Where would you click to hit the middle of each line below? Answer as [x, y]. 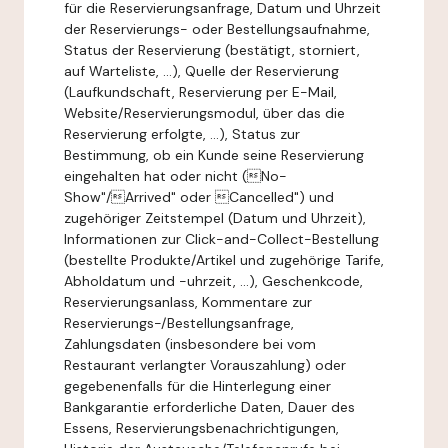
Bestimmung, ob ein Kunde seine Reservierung [214, 155]
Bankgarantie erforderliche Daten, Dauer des [209, 407]
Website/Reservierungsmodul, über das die [204, 113]
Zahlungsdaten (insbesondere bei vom [190, 344]
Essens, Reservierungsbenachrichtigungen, [201, 428]
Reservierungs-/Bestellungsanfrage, [179, 323]
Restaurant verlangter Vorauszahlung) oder [205, 365]
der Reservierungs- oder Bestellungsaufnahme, [217, 29]
